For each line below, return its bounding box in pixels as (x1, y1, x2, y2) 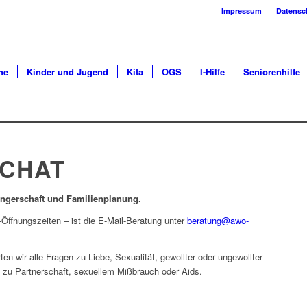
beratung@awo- (187, 214, 249, 228)
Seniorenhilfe (243, 65, 300, 78)
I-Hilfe (200, 65, 225, 78)
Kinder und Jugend (27, 65, 108, 78)
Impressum (221, 5, 262, 16)
